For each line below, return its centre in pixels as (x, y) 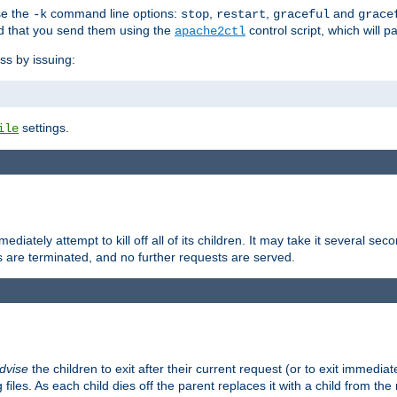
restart (241, 14)
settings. (44, 127)
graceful (301, 14)
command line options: (114, 13)
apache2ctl (210, 31)
